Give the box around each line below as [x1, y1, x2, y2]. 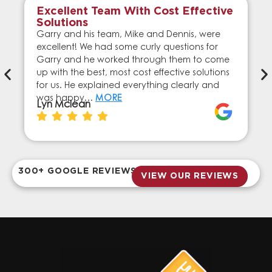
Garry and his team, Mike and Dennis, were [36, 31, 220, 40]
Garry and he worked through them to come [36, 56, 229, 66]
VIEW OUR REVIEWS [141, 172, 239, 181]
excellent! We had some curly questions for [36, 44, 218, 53]
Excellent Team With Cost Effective [36, 6, 233, 18]
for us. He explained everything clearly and [36, 82, 219, 91]
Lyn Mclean [36, 100, 90, 110]
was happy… [36, 95, 95, 104]
